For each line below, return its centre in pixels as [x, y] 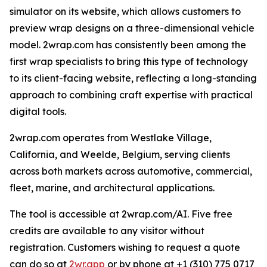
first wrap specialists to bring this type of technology [129, 62]
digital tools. [38, 112]
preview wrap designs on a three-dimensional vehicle [132, 28]
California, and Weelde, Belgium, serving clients [120, 155]
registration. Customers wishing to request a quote [125, 248]
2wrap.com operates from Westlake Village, [111, 138]
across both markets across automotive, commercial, [131, 171]
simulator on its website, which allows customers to [125, 12]
